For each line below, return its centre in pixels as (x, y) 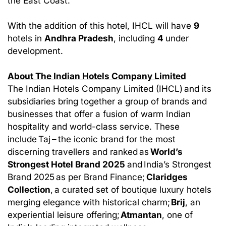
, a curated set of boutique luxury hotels (131, 190)
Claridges (167, 177)
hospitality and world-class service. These (94, 127)
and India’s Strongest (169, 164)
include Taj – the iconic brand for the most (92, 139)
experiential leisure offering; (64, 215)
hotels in (26, 38)
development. (35, 51)
